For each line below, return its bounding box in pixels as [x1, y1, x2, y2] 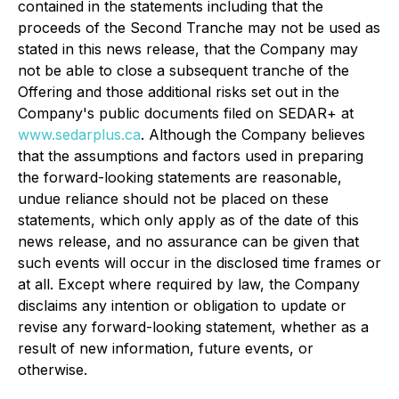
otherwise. [18, 361, 87, 379]
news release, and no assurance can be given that [18, 232, 359, 250]
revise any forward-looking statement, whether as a [18, 318, 369, 336]
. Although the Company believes [141, 126, 365, 143]
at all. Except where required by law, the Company [18, 275, 360, 293]
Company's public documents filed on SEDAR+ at [18, 104, 354, 122]
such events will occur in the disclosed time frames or [18, 254, 381, 272]
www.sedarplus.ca [18, 126, 141, 143]
